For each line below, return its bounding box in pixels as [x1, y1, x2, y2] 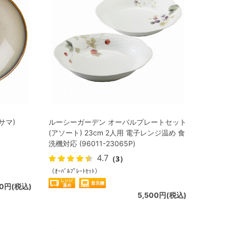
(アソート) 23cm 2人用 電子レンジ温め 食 [49, 128, 185, 137]
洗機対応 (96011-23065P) [49, 139, 135, 148]
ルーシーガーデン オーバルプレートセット [49, 118, 187, 126]
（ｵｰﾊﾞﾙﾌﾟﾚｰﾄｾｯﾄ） [49, 167, 101, 175]
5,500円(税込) [138, 191, 187, 199]
